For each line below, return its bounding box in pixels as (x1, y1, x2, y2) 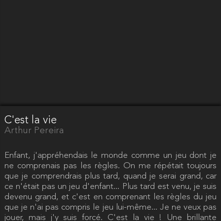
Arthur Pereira (4, 126, 64, 136)
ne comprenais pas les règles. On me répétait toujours (4, 161, 217, 170)
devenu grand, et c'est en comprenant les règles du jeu (4, 192, 217, 201)
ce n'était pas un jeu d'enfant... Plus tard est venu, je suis (4, 182, 217, 191)
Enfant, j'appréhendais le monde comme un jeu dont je (4, 151, 217, 160)
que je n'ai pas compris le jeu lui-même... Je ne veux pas (4, 203, 217, 212)
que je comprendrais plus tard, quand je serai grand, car (4, 172, 217, 181)
